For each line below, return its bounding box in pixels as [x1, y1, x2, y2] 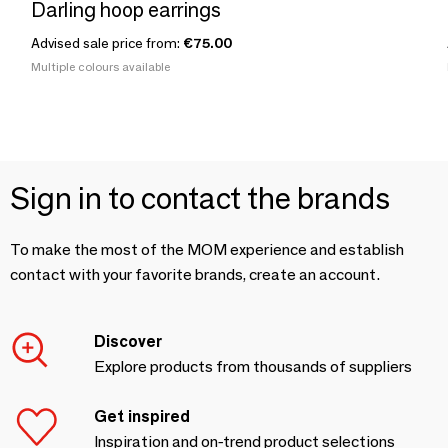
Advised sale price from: [31, 34, 183, 52]
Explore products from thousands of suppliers [94, 357, 412, 376]
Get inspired [94, 407, 190, 426]
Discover [94, 332, 162, 351]
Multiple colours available [31, 59, 170, 74]
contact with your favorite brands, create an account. [10, 265, 380, 284]
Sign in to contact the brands [10, 180, 390, 217]
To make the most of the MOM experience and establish [10, 240, 404, 259]
